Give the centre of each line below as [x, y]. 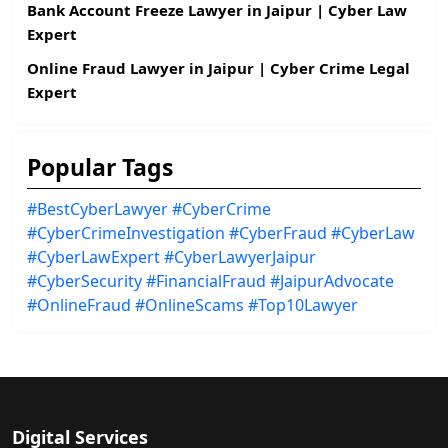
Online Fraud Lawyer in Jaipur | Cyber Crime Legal [218, 67]
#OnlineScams [189, 304]
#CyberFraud [278, 232]
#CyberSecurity [84, 280]
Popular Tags [100, 166]
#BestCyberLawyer [97, 208]
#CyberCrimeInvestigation [126, 232]
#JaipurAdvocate [332, 280]
